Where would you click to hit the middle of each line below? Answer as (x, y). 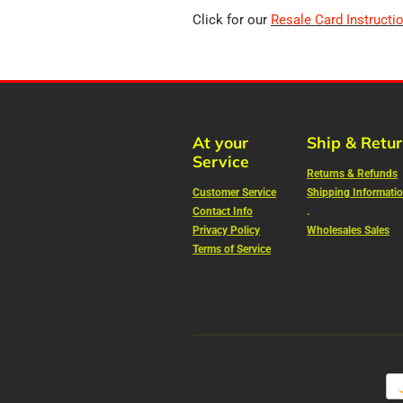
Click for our (232, 19)
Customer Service (234, 193)
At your (220, 142)
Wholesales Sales (349, 231)
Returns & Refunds (353, 174)
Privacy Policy (226, 231)
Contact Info (223, 212)
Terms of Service (232, 250)
